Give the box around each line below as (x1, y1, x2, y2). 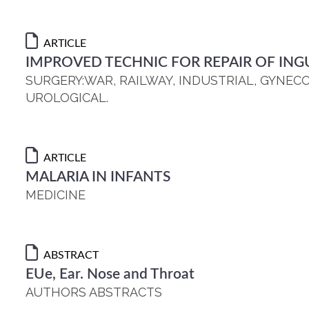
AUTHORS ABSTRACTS (26, 285, 162, 299)
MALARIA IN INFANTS (26, 170, 170, 184)
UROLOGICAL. (26, 90, 108, 105)
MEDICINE (26, 188, 86, 202)
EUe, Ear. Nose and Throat (26, 267, 195, 281)
